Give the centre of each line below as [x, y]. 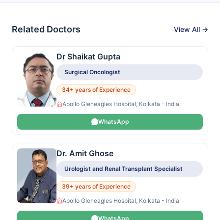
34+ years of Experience [96, 90]
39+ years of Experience [96, 186]
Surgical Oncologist [92, 72]
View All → [191, 29]
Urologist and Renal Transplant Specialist [124, 169]
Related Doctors [46, 29]
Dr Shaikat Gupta [88, 56]
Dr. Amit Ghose [85, 153]
